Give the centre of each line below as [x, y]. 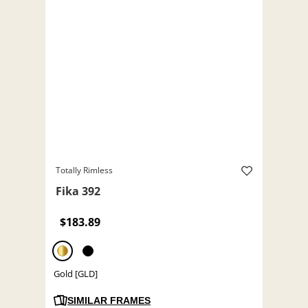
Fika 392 [78, 191]
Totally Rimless [84, 170]
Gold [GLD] [76, 274]
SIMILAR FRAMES [109, 301]
